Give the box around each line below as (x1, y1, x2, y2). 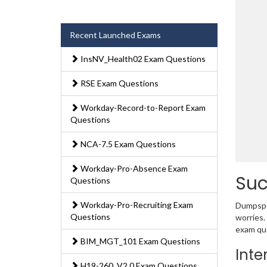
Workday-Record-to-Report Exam (79, 103, 206, 113)
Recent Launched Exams (70, 30, 161, 41)
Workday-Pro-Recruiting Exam (79, 200, 193, 210)
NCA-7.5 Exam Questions (79, 139, 176, 150)
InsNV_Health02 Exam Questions (79, 54, 206, 64)
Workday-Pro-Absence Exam (79, 163, 188, 174)
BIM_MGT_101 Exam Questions (79, 236, 200, 247)
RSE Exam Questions (79, 78, 159, 89)
